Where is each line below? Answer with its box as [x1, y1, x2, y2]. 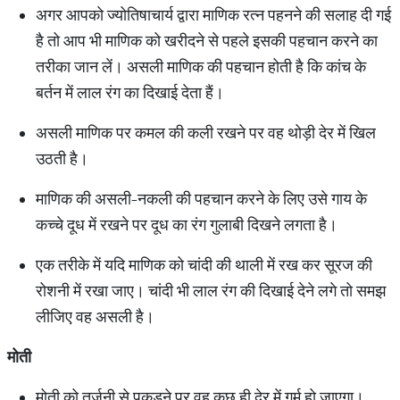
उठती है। [36, 148, 88, 169]
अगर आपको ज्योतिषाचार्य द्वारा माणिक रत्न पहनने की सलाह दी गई [36, 4, 391, 25]
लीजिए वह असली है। [36, 306, 154, 327]
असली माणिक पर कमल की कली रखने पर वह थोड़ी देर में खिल [36, 122, 376, 143]
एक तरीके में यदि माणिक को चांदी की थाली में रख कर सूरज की [36, 254, 372, 275]
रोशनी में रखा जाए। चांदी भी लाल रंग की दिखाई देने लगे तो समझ [36, 280, 386, 301]
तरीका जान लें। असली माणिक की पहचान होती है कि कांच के [36, 56, 366, 77]
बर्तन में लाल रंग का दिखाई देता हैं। [36, 82, 224, 103]
